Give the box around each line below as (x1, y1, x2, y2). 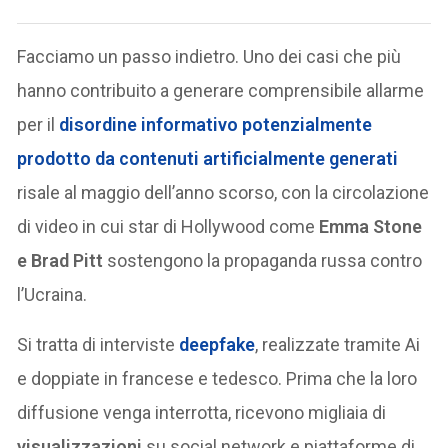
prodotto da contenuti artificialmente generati (17, 147, 399, 169)
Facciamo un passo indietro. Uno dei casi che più (17, 45, 402, 67)
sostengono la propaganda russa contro (103, 249, 423, 271)
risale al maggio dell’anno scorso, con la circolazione (17, 181, 430, 203)
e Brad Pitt (17, 249, 104, 271)
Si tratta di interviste (17, 333, 180, 355)
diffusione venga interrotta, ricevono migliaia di (17, 401, 387, 423)
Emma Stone (319, 215, 423, 237)
